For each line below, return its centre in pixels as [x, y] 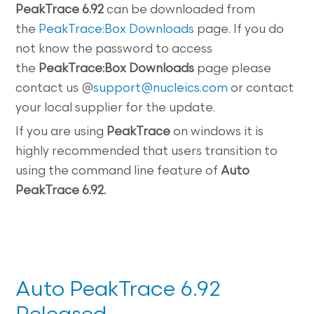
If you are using [61, 132]
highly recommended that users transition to [147, 151]
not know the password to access [114, 49]
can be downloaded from [181, 10]
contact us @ [55, 88]
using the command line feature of [118, 171]
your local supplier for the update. [116, 108]
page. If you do [239, 29]
